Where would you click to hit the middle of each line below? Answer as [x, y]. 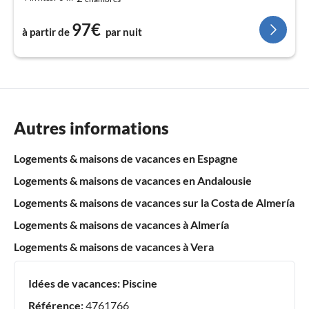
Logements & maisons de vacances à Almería [121, 224]
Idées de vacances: [74, 283]
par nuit [124, 31]
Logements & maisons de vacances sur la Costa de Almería [154, 202]
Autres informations [91, 128]
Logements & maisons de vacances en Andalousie [133, 180]
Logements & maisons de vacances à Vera [114, 246]
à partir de [46, 31]
